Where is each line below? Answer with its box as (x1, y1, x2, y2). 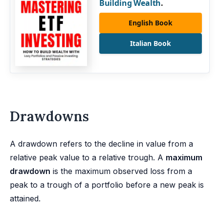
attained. (10, 193, 41, 203)
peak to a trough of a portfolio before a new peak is (10, 179, 204, 190)
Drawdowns (10, 107, 89, 125)
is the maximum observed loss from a (50, 166, 192, 176)
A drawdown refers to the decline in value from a (10, 138, 193, 149)
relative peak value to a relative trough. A (10, 152, 166, 162)
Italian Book (130, 39, 171, 48)
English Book (128, 18, 173, 28)
